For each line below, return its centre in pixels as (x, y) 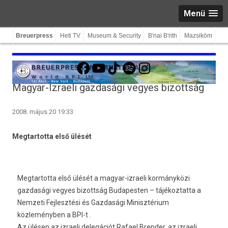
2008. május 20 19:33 (43, 112)
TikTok (117, 60)
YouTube (105, 60)
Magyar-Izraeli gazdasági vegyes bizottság (108, 88)
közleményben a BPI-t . (54, 215)
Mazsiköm (198, 36)
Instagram (153, 60)
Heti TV (70, 36)
